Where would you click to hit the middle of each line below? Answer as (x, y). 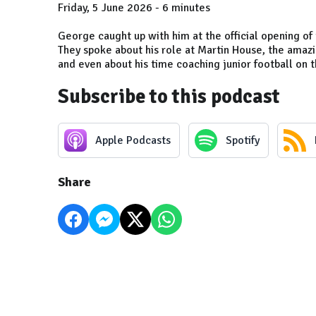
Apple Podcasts (133, 140)
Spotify (243, 140)
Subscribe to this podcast (169, 96)
